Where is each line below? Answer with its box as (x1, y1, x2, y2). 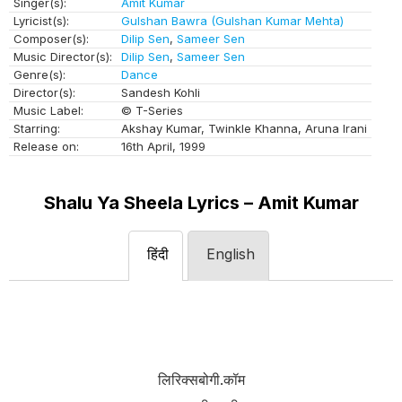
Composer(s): (13, 31, 89, 46)
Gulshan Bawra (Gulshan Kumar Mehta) (121, 13, 344, 28)
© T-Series (121, 102, 183, 118)
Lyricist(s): (13, 13, 69, 28)
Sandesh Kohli (121, 84, 200, 100)
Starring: (13, 120, 60, 135)
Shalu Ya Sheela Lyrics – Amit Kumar (43, 191, 359, 214)
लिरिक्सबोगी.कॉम (157, 370, 245, 389)
